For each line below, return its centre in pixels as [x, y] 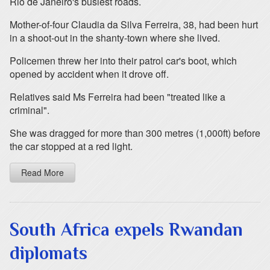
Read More [42, 172]
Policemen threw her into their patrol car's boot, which [123, 61]
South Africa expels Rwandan [126, 230]
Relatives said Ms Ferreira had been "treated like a [118, 97]
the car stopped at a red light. [71, 146]
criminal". [30, 110]
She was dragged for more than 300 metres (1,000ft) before [135, 133]
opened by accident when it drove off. [89, 74]
